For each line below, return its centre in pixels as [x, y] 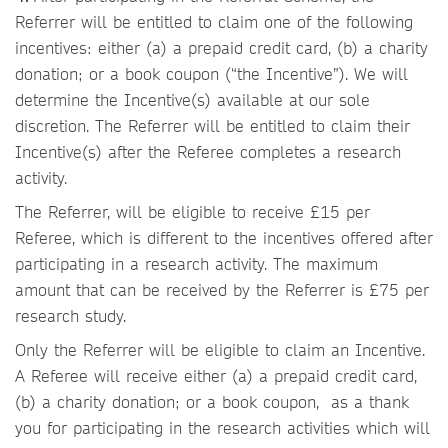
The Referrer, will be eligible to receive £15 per [192, 211]
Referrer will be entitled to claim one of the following [214, 21]
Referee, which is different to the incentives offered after [224, 237]
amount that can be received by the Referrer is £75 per [222, 289]
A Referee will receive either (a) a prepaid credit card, [216, 375]
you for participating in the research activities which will [222, 427]
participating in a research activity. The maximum [196, 263]
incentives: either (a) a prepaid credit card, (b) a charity [221, 47]
